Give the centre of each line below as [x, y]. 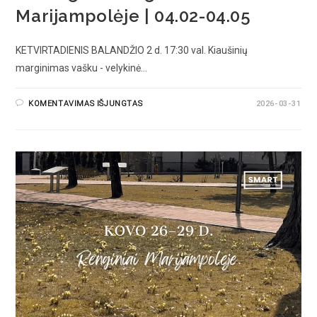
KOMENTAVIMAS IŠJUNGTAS [86, 104]
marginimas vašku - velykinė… [82, 68]
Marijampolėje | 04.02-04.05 [133, 16]
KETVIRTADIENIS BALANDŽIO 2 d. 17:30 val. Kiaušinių [132, 51]
